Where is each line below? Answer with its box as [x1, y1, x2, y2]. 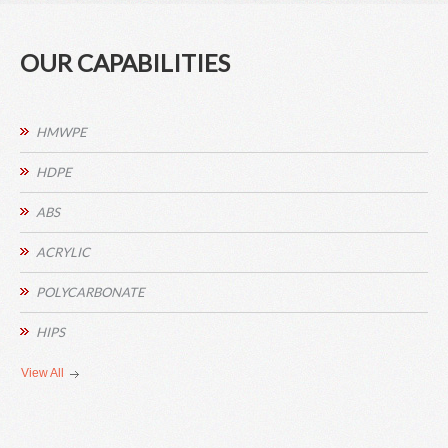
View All [21, 366, 64, 380]
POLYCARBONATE [36, 284, 145, 300]
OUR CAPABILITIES [20, 48, 230, 77]
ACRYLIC [36, 244, 90, 260]
